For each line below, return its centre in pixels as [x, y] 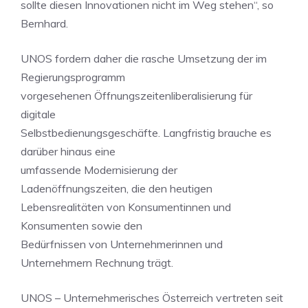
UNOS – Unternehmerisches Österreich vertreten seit [152, 298]
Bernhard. [44, 23]
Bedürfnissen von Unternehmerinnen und [122, 244]
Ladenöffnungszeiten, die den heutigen [117, 188]
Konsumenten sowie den [81, 225]
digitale [38, 114]
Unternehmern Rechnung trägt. [97, 263]
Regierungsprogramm [73, 77]
